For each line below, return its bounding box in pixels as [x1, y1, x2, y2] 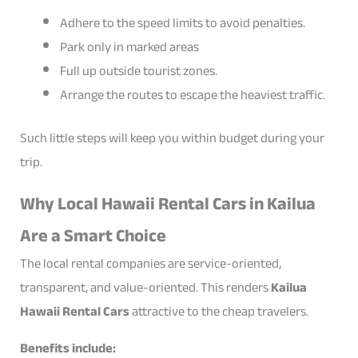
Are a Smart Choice [20, 218, 167, 253]
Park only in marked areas [59, 34, 199, 59]
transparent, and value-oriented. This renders [20, 274, 272, 300]
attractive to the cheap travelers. [129, 298, 309, 324]
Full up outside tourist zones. [59, 58, 217, 83]
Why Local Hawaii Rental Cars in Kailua [20, 186, 316, 221]
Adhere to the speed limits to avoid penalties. [59, 10, 305, 35]
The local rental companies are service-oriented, [20, 250, 282, 276]
